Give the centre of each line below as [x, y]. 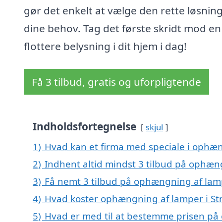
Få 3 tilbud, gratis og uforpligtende [116, 82]
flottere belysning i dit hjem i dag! [105, 46]
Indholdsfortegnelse [84, 127]
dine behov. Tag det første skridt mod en [122, 28]
